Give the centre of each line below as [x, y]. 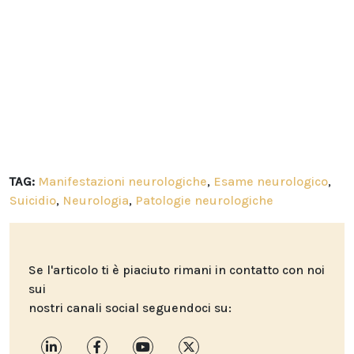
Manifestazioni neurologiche [122, 182]
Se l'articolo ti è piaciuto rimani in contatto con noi [177, 270]
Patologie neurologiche [204, 201]
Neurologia [96, 201]
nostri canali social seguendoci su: [130, 308]
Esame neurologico [271, 182]
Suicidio [33, 201]
